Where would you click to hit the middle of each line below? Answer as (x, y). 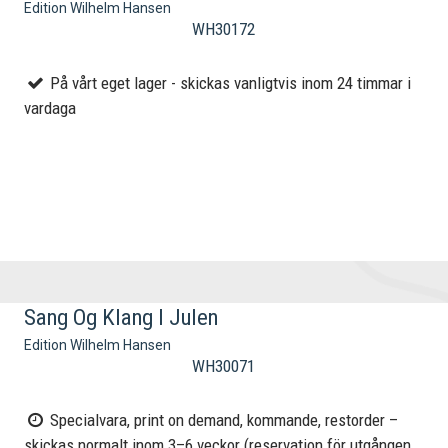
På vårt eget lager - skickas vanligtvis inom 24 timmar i (229, 83)
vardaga (50, 108)
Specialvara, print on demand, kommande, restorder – (222, 420)
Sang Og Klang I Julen (121, 317)
